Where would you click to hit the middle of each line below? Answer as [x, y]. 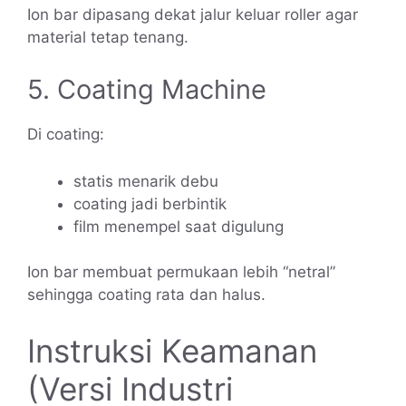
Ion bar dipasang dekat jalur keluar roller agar [193, 15]
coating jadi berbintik [150, 203]
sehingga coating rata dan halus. [146, 295]
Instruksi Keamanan [172, 350]
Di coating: [66, 134]
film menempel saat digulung [179, 226]
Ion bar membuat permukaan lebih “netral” [181, 272]
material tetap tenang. [108, 38]
